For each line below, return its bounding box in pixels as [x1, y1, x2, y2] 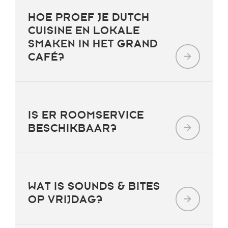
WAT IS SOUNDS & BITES [28, 180, 160, 193]
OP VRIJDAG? [28, 193, 103, 206]
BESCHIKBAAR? [28, 122, 117, 135]
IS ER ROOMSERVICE [28, 108, 144, 122]
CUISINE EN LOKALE [28, 24, 140, 37]
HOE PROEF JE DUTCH [28, 11, 150, 24]
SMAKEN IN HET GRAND [28, 37, 158, 50]
